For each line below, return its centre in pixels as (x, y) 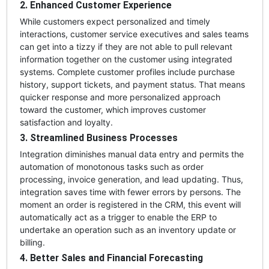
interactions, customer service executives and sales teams (134, 34)
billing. (32, 242)
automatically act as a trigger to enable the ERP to (118, 217)
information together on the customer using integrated (126, 59)
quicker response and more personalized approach (120, 97)
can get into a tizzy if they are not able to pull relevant (126, 46)
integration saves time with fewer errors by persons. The (130, 192)
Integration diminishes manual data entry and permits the (131, 154)
